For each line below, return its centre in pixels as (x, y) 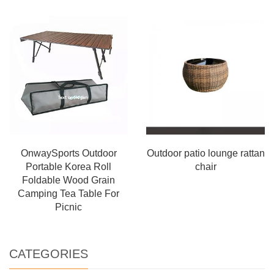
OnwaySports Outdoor (68, 153)
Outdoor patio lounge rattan (206, 153)
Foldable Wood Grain (68, 180)
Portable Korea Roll (68, 166)
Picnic (68, 207)
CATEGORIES (49, 254)
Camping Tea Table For (68, 193)
